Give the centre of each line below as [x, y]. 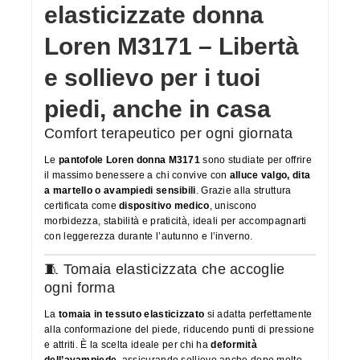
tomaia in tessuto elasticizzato [131, 314]
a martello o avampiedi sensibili [120, 190]
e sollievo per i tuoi [152, 77]
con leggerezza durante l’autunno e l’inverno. [149, 236]
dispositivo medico [164, 205]
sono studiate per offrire [256, 160]
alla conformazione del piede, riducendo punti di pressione [180, 329]
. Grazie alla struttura [243, 190]
